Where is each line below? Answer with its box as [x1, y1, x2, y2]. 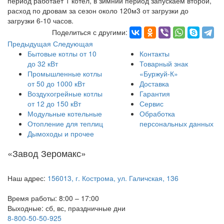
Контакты [139, 48, 169, 58]
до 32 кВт [27, 58, 58, 68]
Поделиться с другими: [52, 27, 127, 37]
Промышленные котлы [27, 68, 102, 78]
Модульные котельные [27, 108, 102, 118]
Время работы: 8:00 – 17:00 [7, 193, 99, 203]
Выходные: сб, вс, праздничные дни [7, 203, 125, 213]
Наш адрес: [7, 173, 47, 183]
